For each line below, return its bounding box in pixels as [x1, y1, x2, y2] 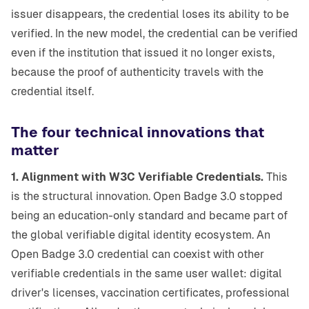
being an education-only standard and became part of [11, 209, 288, 223]
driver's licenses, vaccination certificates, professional [11, 286, 290, 300]
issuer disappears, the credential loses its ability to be [11, 8, 289, 21]
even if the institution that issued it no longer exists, [11, 46, 275, 60]
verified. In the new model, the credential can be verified [11, 27, 298, 41]
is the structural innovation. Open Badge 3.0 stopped [11, 190, 283, 203]
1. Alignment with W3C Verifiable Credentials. [11, 170, 263, 184]
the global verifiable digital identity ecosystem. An [11, 228, 270, 242]
